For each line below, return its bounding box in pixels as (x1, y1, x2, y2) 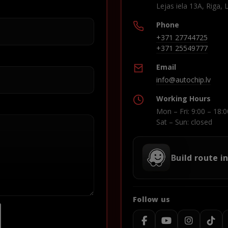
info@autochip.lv (156, 74, 211, 84)
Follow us (133, 194, 170, 204)
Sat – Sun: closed (156, 117, 212, 127)
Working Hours (156, 93, 211, 103)
